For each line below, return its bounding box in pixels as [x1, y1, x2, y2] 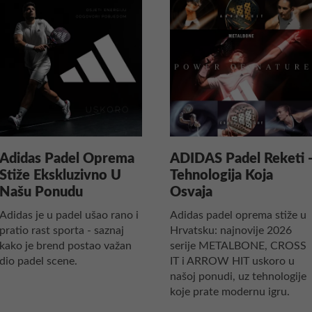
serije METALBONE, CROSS [170, 240, 306, 251]
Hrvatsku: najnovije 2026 [170, 224, 292, 236]
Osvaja [170, 185, 212, 199]
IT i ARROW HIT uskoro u [170, 255, 295, 267]
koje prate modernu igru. [170, 286, 290, 297]
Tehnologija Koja [170, 168, 273, 182]
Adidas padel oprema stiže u [170, 209, 306, 221]
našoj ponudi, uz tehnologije [170, 270, 306, 282]
